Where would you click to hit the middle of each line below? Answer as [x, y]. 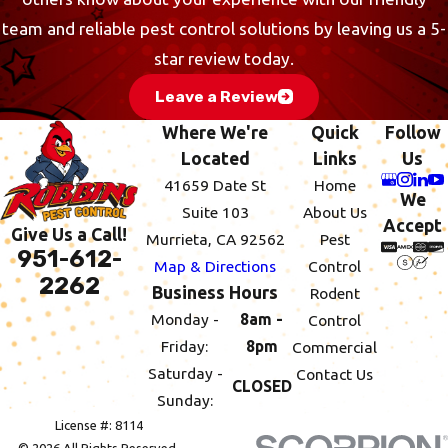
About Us [334, 211]
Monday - [184, 318]
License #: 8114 [98, 424]
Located [215, 158]
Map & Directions [215, 265]
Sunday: [185, 399]
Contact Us [335, 373]
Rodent [334, 292]
